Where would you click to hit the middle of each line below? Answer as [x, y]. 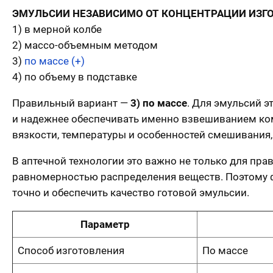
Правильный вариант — [71, 103]
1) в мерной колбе [57, 30]
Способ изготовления [71, 250]
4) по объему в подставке [75, 77]
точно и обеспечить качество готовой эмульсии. [131, 193]
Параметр [105, 224]
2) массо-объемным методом [85, 45]
